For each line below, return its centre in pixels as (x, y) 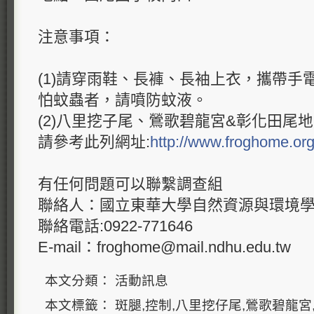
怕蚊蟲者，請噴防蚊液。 (123, 100)
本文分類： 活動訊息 (107, 281)
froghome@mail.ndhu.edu (184, 247)
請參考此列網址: (94, 142)
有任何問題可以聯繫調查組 (130, 184)
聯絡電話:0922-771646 (115, 226)
